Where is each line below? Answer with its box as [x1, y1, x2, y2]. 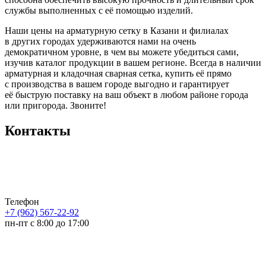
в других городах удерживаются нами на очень [5, 36, 196, 46]
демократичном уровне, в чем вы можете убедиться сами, [5, 46, 239, 57]
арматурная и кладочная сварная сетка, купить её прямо [5, 68, 232, 78]
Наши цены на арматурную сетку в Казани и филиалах [5, 25, 229, 36]
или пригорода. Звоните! [5, 100, 106, 110]
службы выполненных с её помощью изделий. [5, 5, 193, 15]
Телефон [5, 196, 39, 207]
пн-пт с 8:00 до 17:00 [5, 217, 89, 228]
